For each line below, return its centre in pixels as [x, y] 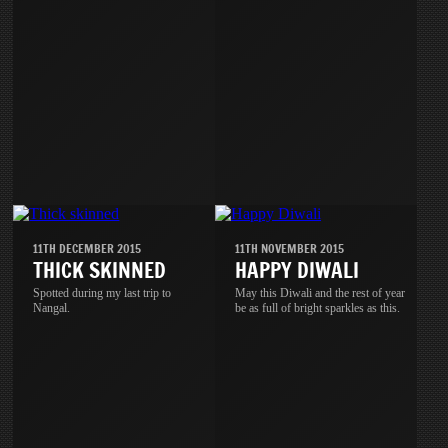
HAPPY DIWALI [297, 270]
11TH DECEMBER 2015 [87, 248]
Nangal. [52, 307]
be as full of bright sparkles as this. [318, 307]
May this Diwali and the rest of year [320, 292]
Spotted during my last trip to [102, 292]
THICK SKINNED [100, 270]
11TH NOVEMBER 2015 [290, 248]
